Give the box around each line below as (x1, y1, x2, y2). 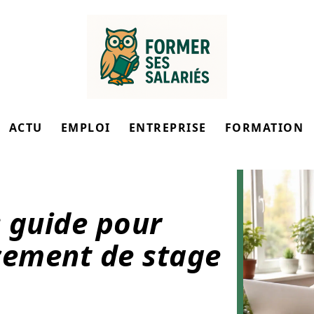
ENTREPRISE (128, 120, 207, 135)
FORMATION (224, 120, 304, 135)
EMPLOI (60, 120, 111, 135)
